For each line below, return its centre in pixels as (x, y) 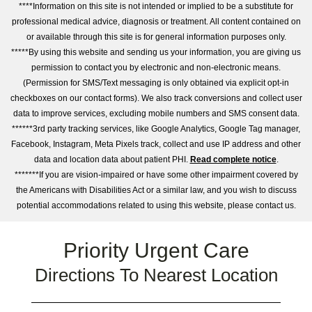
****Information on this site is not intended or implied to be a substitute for (156, 7)
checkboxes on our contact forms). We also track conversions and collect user (156, 99)
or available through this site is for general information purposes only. (156, 37)
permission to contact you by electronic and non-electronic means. (156, 68)
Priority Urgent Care (156, 251)
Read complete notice (233, 160)
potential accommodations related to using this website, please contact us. (156, 206)
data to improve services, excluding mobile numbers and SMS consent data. (156, 114)
